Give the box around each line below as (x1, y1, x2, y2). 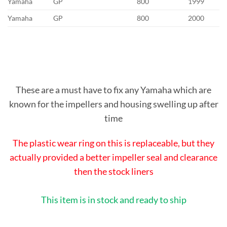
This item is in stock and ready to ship (41, 194, 186, 205)
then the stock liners (73, 166, 154, 177)
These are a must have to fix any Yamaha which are (16, 84, 211, 96)
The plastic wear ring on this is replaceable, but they (13, 137, 214, 149)
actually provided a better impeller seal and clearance (10, 152, 217, 163)
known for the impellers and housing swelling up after (9, 98, 218, 110)
